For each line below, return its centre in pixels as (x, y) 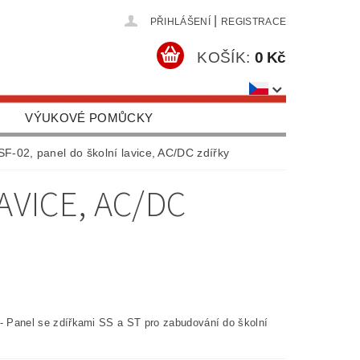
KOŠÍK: (224, 57)
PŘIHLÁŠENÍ (180, 22)
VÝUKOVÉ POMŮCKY (89, 118)
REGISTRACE (254, 22)
